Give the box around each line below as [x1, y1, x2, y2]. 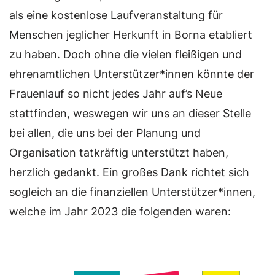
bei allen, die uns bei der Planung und [9, 126, 201, 139]
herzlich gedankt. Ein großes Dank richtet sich [9, 165, 249, 179]
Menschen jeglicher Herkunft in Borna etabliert [9, 28, 252, 41]
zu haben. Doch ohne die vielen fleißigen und [9, 47, 242, 61]
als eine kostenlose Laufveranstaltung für [9, 8, 223, 21]
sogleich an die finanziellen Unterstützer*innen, [9, 185, 255, 198]
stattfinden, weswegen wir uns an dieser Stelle [9, 106, 251, 120]
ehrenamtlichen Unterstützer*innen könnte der [9, 67, 254, 80]
